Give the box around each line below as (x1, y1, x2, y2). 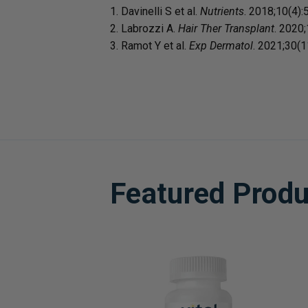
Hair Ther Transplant (178, 22, 274, 35)
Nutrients (200, 5, 244, 18)
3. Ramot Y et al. (110, 39, 189, 52)
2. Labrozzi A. (110, 22, 178, 35)
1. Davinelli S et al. (110, 5, 200, 18)
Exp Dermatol (189, 39, 253, 52)
